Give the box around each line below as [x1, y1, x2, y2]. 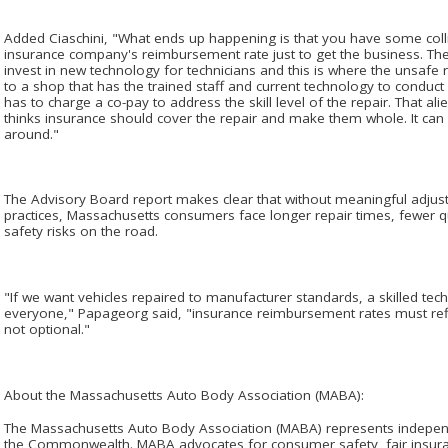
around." [4, 124, 59, 143]
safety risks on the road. [4, 222, 158, 241]
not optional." [4, 320, 90, 339]
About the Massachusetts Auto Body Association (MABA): [4, 385, 364, 404]
